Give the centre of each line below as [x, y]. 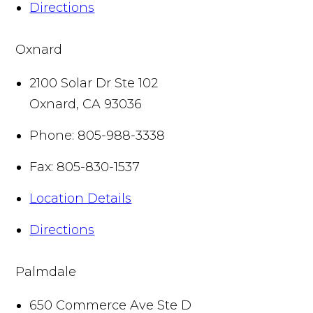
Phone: [52, 135]
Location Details [81, 198]
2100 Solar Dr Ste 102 [94, 83]
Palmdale [46, 271]
